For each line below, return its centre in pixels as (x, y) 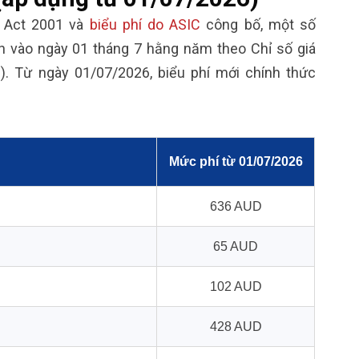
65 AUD (236, 246)
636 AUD (236, 206)
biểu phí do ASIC (142, 24)
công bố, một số (258, 24)
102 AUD (236, 286)
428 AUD (236, 326)
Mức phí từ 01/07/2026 (236, 161)
